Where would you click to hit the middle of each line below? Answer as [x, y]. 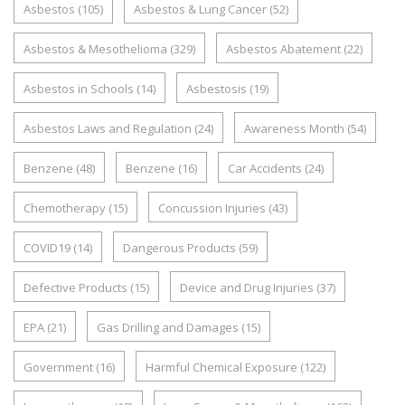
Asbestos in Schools [79, 88]
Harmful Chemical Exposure [221, 367]
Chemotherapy [65, 207]
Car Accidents [265, 168]
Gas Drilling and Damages [168, 327]
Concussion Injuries [212, 207]
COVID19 [47, 247]
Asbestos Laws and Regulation [108, 128]
